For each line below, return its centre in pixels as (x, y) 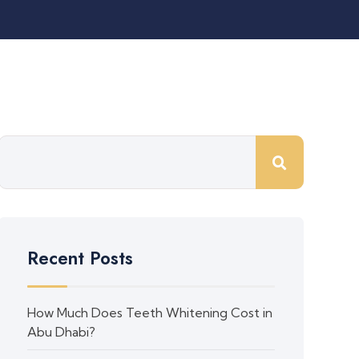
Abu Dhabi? (62, 332)
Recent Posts (81, 258)
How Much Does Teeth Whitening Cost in (150, 313)
